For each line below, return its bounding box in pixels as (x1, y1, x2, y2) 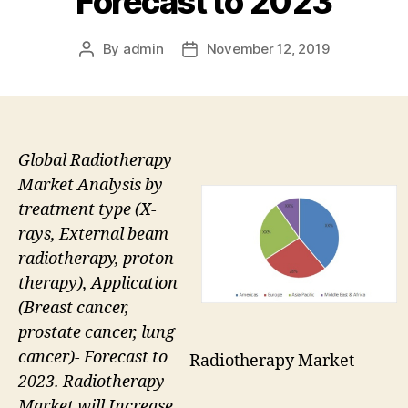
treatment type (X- (18, 199, 157, 220)
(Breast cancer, (18, 297, 129, 319)
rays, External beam (18, 223, 168, 245)
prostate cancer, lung (18, 321, 175, 343)
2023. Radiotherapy (18, 371, 165, 393)
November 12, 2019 (206, 39, 330, 57)
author (85, 60, 128, 78)
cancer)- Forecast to (18, 346, 168, 368)
